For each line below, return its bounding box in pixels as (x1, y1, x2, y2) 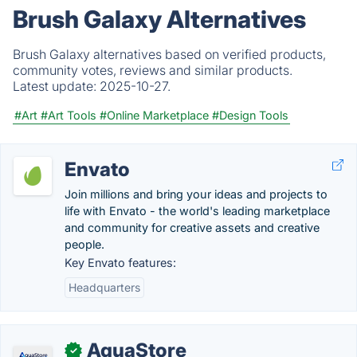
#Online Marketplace (100, 108, 209, 122)
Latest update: (13, 78, 100, 94)
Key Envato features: (65, 256, 176, 269)
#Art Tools (41, 108, 96, 122)
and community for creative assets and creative (65, 221, 320, 234)
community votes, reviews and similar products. (13, 62, 292, 78)
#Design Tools (212, 108, 288, 122)
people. (65, 237, 104, 251)
